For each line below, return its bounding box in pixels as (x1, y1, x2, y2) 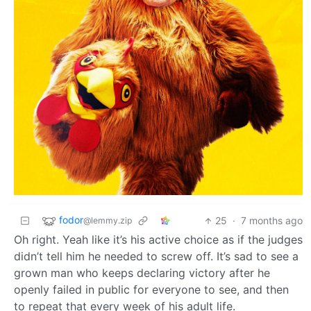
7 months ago (241, 215, 303, 227)
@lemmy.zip (83, 215, 132, 226)
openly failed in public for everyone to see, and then (14, 283, 289, 297)
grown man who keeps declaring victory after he (14, 266, 270, 280)
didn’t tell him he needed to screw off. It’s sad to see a (14, 249, 299, 264)
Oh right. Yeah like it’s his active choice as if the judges (14, 233, 303, 247)
